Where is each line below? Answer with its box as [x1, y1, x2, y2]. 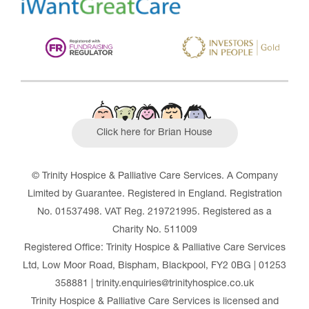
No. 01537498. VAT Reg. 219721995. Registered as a [37, 208, 272, 217]
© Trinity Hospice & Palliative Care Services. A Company [31, 172, 278, 181]
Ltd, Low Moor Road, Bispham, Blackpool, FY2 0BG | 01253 [23, 261, 286, 271]
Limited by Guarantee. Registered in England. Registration [27, 190, 282, 199]
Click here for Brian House [97, 128, 212, 138]
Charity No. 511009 [112, 226, 197, 235]
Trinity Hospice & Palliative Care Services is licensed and [30, 297, 279, 307]
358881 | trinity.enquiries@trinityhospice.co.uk [55, 279, 254, 289]
